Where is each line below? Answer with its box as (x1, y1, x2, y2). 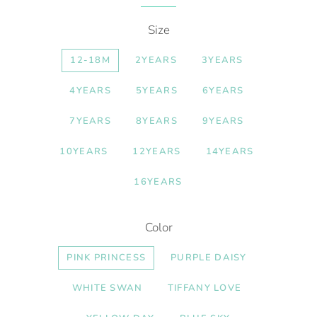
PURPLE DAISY (171, 251, 247, 264)
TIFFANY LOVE (167, 282, 242, 294)
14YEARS (205, 145, 254, 158)
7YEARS (69, 115, 112, 127)
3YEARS (201, 54, 243, 67)
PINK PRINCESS (67, 251, 146, 264)
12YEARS (132, 145, 181, 158)
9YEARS (202, 115, 244, 127)
